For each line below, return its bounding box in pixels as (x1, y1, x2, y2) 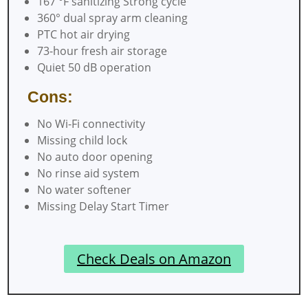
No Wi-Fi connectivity (36, 116, 145, 132)
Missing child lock (36, 133, 127, 148)
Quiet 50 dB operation (36, 60, 151, 76)
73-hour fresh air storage (36, 43, 167, 59)
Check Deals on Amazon (76, 249, 231, 268)
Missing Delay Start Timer (36, 199, 169, 214)
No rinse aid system (36, 166, 140, 181)
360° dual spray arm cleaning (36, 10, 188, 26)
